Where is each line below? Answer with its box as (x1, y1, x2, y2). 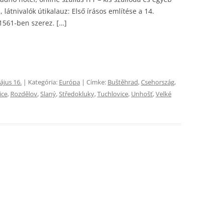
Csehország (141, 78, 174, 86)
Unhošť (131, 89, 153, 98)
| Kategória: (22, 78, 59, 86)
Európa (59, 78, 80, 86)
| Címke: (80, 78, 108, 86)
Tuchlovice (97, 89, 128, 98)
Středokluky (59, 89, 94, 98)
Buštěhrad (108, 78, 138, 86)
